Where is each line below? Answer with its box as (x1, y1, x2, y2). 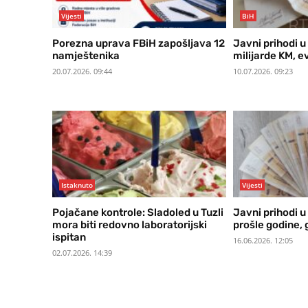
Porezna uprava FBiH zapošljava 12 (52, 36, 225, 49)
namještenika (52, 49, 120, 62)
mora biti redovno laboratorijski (52, 219, 207, 232)
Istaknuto (61, 180, 93, 190)
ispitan (52, 231, 86, 244)
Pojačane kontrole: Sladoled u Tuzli (52, 206, 223, 219)
